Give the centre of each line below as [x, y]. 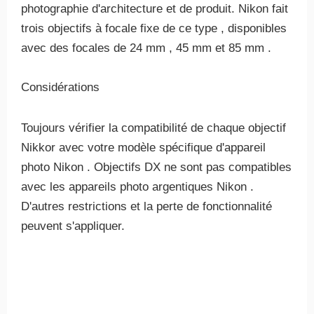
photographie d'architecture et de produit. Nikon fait [155, 9]
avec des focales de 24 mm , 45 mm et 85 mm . [146, 48]
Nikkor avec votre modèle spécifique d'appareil [143, 148]
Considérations [60, 87]
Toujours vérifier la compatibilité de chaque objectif [153, 128]
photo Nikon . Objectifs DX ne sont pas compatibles [156, 167]
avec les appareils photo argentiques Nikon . [137, 187]
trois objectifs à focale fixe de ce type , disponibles [154, 28]
